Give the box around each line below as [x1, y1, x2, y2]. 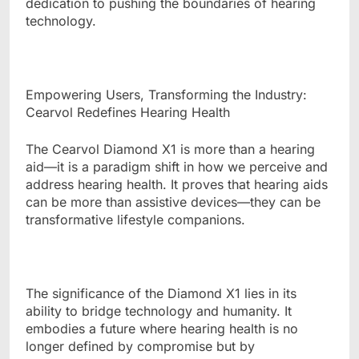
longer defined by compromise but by [26, 337, 255, 354]
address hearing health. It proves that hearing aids [26, 175, 328, 192]
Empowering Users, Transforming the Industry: [26, 86, 307, 103]
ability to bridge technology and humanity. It [26, 302, 292, 319]
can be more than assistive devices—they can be [26, 193, 321, 210]
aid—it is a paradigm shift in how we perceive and [26, 158, 328, 175]
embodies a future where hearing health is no [26, 320, 298, 337]
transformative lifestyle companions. [26, 211, 245, 228]
